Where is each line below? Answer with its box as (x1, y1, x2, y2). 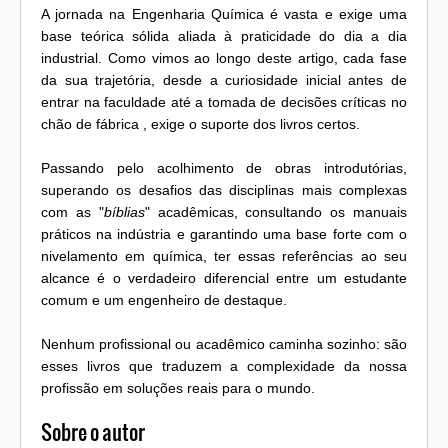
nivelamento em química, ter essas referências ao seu (41, 248, 407, 265)
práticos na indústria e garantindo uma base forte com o (41, 226, 407, 243)
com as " (41, 204, 104, 221)
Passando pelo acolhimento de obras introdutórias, (41, 160, 407, 177)
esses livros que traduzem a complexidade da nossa (41, 358, 407, 375)
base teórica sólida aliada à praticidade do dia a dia (41, 28, 407, 45)
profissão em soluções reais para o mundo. (41, 380, 315, 397)
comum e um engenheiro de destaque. (41, 292, 287, 309)
